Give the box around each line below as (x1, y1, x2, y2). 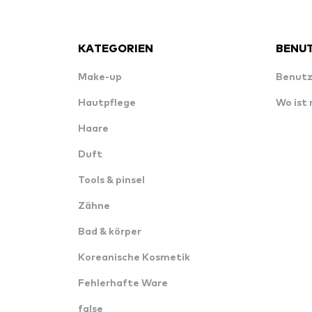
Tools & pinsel (78, 175, 145, 185)
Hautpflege (78, 98, 136, 108)
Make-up (78, 72, 122, 82)
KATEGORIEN (78, 40, 153, 55)
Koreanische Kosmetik (78, 253, 190, 263)
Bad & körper (78, 227, 141, 237)
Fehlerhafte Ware (78, 279, 168, 288)
